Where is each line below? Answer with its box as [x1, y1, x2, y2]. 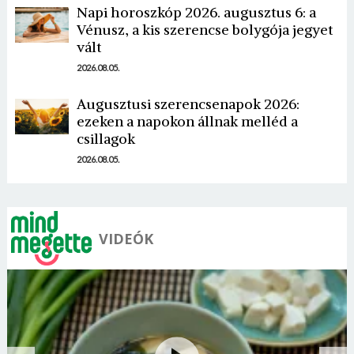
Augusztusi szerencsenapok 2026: [76, 94, 299, 113]
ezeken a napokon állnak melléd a [76, 111, 298, 130]
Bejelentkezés [163, 63, 243, 77]
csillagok [76, 129, 135, 148]
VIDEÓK [98, 228, 153, 248]
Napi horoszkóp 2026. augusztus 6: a [76, 2, 316, 21]
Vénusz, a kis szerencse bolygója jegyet [76, 20, 333, 39]
